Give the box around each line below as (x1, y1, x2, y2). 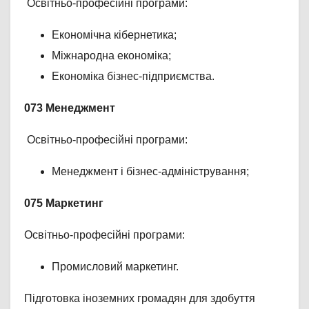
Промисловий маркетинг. (52, 260, 179, 272)
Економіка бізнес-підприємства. (52, 70, 215, 82)
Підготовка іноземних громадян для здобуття (24, 292, 255, 304)
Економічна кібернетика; (52, 28, 177, 41)
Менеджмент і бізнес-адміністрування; (52, 165, 249, 177)
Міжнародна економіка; (52, 49, 171, 61)
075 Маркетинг (24, 197, 103, 209)
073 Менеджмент (24, 101, 115, 114)
